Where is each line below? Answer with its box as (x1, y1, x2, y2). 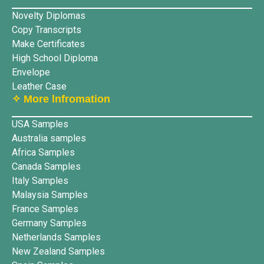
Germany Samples (12, 217, 87, 229)
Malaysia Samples (12, 189, 88, 200)
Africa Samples (12, 146, 75, 158)
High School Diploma (12, 52, 98, 64)
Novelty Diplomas (12, 9, 85, 21)
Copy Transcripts (12, 24, 81, 35)
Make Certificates (12, 38, 85, 49)
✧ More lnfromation (12, 93, 110, 105)
